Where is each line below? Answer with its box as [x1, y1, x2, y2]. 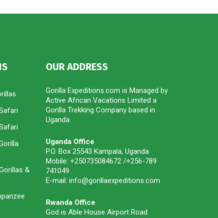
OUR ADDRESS [45, 61, 108, 73]
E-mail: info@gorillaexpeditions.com [45, 176, 160, 185]
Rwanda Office [45, 198, 95, 207]
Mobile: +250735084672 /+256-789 [45, 157, 157, 166]
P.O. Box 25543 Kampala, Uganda [45, 147, 149, 156]
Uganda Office [45, 137, 94, 146]
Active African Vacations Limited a [45, 96, 157, 105]
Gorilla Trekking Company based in [45, 106, 155, 115]
